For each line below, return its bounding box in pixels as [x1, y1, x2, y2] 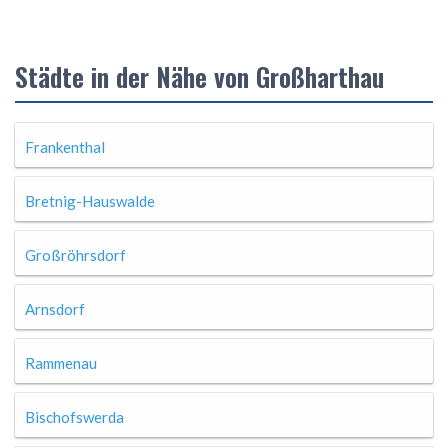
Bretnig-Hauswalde [25, 192, 155, 210]
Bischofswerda [25, 408, 124, 426]
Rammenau [25, 354, 97, 372]
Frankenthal [25, 138, 105, 156]
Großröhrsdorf [25, 246, 126, 264]
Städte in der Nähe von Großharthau [15, 57, 384, 96]
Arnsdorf [25, 300, 85, 318]
